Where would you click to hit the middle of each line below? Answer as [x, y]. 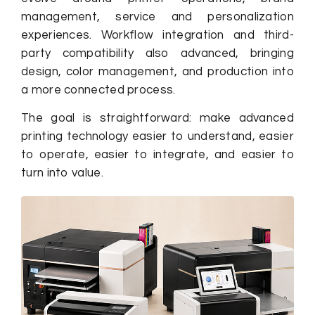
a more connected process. [98, 90]
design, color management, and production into [157, 72]
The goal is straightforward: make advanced [157, 118]
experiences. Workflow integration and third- [157, 36]
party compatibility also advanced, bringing [157, 54]
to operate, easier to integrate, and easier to [157, 155]
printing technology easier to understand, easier [157, 137]
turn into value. [62, 173]
